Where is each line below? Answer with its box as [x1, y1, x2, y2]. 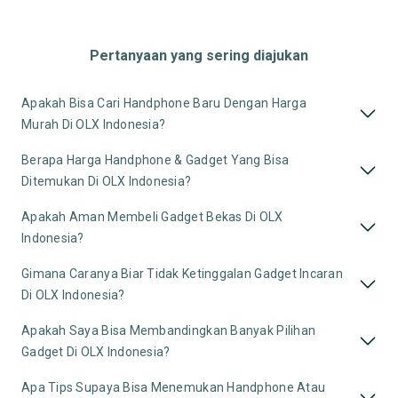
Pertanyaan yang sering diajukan [90, 47, 308, 64]
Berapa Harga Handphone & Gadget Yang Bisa [21, 153, 290, 167]
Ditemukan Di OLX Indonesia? [21, 174, 192, 188]
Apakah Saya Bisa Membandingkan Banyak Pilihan [21, 323, 316, 338]
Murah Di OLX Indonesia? [21, 117, 166, 131]
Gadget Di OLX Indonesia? [21, 345, 171, 359]
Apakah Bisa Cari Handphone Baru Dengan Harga [21, 96, 306, 110]
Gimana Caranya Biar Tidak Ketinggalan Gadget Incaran [21, 267, 344, 281]
